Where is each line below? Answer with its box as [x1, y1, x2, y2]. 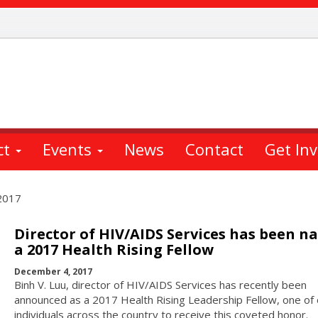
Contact [185, 138, 243, 160]
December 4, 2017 [13, 265, 92, 278]
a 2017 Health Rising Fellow [13, 240, 214, 259]
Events [43, 138, 96, 160]
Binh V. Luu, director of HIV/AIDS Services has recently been [13, 277, 307, 292]
